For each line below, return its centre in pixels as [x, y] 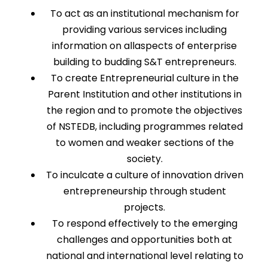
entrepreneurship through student [144, 191]
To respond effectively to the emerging [144, 223]
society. [144, 159]
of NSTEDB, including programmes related [144, 127]
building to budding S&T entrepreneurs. [144, 62]
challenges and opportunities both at [144, 240]
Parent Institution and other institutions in [144, 94]
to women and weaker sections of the [144, 143]
